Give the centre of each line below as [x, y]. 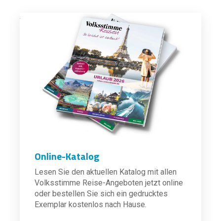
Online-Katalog [67, 156]
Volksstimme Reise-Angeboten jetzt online [109, 183]
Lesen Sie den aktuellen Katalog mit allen [106, 172]
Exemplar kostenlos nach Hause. [91, 204]
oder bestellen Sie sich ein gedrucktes [101, 194]
